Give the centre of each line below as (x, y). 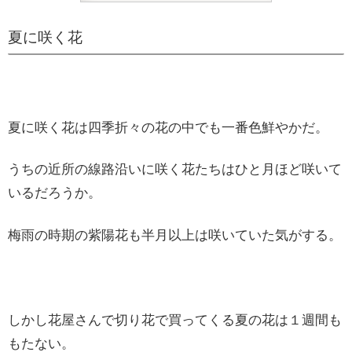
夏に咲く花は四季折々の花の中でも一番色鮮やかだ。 (168, 127)
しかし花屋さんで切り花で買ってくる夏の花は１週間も (175, 320)
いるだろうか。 (55, 193)
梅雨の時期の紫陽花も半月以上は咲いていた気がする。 (175, 236)
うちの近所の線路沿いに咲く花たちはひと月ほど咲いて (175, 170)
